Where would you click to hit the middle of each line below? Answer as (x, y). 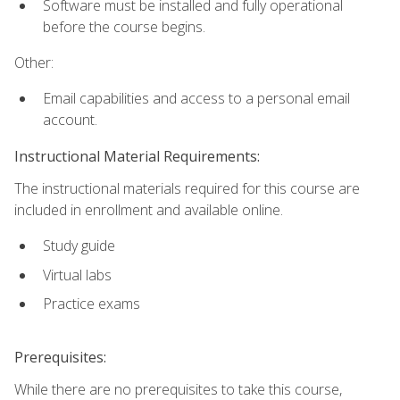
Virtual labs (77, 275)
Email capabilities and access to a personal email (196, 99)
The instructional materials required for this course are (187, 188)
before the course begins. (124, 26)
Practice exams (92, 304)
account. (70, 120)
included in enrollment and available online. (149, 209)
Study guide (79, 246)
